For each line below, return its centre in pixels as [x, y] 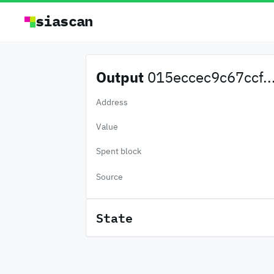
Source [109, 177]
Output [120, 77]
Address [112, 102]
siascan [64, 21]
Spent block [118, 151]
